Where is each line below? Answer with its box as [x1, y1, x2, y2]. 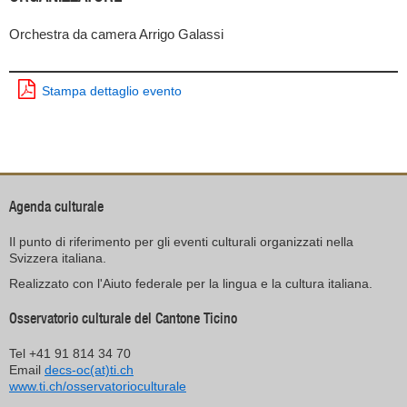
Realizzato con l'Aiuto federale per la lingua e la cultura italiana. [9, 276, 372, 291]
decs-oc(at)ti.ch [45, 362, 134, 377]
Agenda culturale [9, 196, 104, 216]
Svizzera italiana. [9, 251, 106, 265]
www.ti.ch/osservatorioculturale [9, 379, 186, 393]
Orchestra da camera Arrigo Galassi [9, 26, 223, 42]
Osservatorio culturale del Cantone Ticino [9, 308, 237, 328]
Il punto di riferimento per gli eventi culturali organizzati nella [9, 234, 353, 249]
